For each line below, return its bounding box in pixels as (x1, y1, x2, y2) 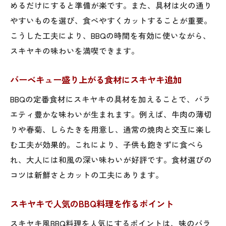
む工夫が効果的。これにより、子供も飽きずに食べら (10, 138, 204, 150)
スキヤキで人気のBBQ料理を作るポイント (10, 197, 174, 210)
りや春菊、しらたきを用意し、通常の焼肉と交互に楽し (10, 123, 212, 135)
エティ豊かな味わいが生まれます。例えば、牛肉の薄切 (10, 108, 212, 120)
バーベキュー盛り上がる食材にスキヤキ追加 (10, 73, 182, 86)
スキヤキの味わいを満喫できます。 (10, 44, 139, 56)
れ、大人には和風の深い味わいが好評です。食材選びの (10, 153, 212, 165)
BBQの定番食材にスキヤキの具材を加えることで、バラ (10, 93, 211, 104)
